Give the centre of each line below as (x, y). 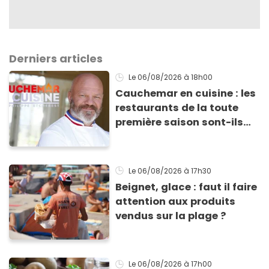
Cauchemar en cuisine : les (186, 94)
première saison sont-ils (180, 122)
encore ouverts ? (159, 137)
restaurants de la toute (177, 108)
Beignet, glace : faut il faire (186, 187)
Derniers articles (56, 59)
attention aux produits (176, 201)
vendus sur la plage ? (171, 216)
